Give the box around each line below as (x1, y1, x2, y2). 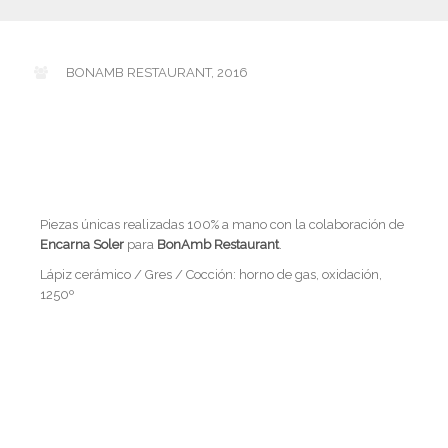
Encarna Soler (40, 237, 124, 253)
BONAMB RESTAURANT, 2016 (66, 65, 248, 81)
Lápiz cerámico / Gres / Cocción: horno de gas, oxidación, (40, 267, 382, 283)
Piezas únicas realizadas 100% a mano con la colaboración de (40, 217, 404, 233)
